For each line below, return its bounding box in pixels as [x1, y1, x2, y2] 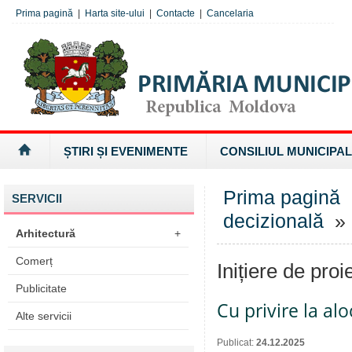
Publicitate [16, 282, 67, 295]
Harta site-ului [85, 8, 145, 19]
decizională [223, 211, 324, 232]
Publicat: [217, 337, 256, 348]
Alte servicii [16, 310, 71, 322]
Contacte [156, 8, 195, 19]
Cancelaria [207, 8, 254, 19]
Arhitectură [16, 227, 75, 240]
